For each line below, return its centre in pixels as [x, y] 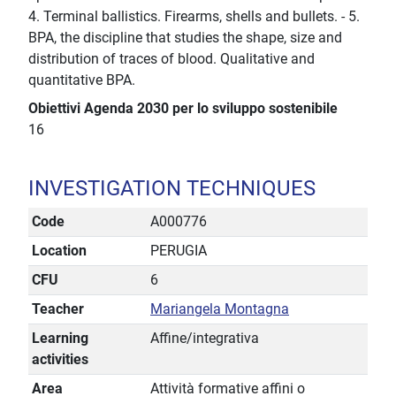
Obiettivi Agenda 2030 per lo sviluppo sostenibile [183, 109]
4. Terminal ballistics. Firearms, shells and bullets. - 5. [194, 17]
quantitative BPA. [82, 80]
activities [60, 360]
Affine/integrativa [205, 339]
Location [59, 251]
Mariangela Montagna [220, 309]
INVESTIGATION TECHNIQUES [172, 189]
